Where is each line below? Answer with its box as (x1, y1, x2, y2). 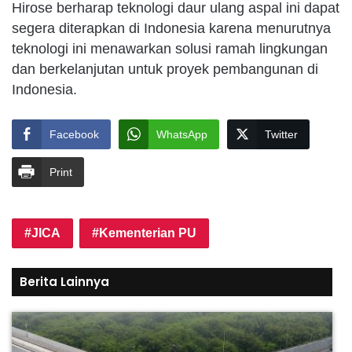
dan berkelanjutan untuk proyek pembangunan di (12, 61, 318, 78)
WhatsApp (156, 128, 207, 141)
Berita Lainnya (20, 273, 109, 291)
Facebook (49, 128, 99, 141)
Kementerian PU (99, 226, 196, 240)
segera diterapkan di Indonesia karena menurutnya (12, 20, 331, 37)
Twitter (265, 128, 298, 141)
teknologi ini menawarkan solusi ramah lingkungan (12, 41, 328, 57)
